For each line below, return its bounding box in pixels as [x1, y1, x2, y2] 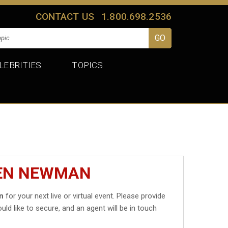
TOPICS [72, 60, 103, 70]
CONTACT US [35, 10, 95, 22]
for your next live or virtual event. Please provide [4, 191, 166, 201]
